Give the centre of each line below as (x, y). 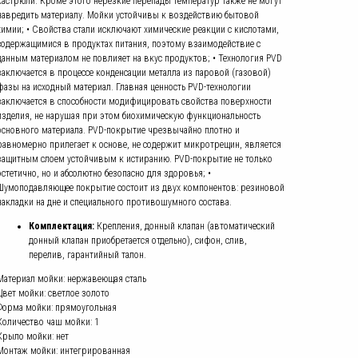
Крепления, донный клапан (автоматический (185, 226)
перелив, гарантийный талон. (88, 255)
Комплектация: (62, 226)
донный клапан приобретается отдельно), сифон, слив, (138, 241)
